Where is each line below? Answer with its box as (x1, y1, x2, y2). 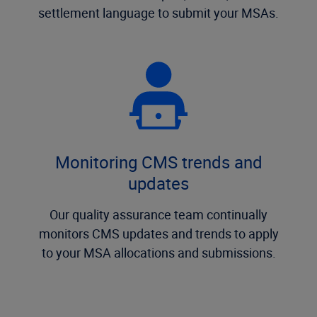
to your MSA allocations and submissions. (41, 244, 276, 261)
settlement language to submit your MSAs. (38, 4, 279, 21)
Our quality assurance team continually (50, 206, 267, 223)
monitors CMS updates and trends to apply (38, 225, 279, 242)
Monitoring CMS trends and (54, 151, 263, 173)
